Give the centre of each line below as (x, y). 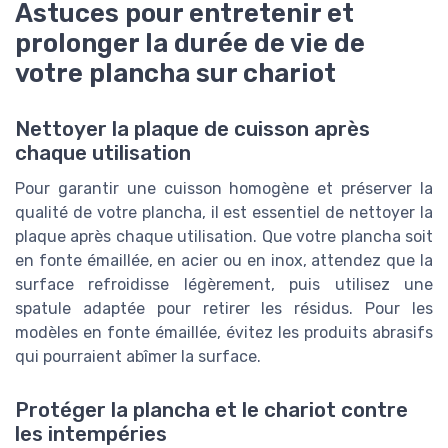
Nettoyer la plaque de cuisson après (192, 129)
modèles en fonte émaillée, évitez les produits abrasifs (224, 333)
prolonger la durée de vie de (190, 43)
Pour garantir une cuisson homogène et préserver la (224, 189)
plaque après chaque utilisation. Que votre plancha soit (224, 237)
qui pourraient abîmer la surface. (138, 357)
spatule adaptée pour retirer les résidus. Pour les (224, 309)
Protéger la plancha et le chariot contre (211, 410)
